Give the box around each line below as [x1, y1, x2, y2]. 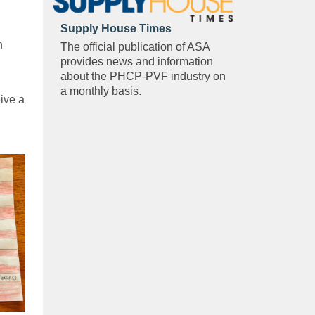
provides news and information [60, 56, 213, 68]
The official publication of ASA [60, 41, 210, 53]
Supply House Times [60, 22, 172, 35]
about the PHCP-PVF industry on [60, 70, 226, 83]
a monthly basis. [60, 85, 141, 98]
